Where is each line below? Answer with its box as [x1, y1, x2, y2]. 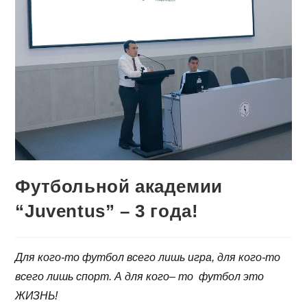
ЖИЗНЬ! [15, 290, 58, 302]
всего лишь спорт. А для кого [15, 271, 170, 283]
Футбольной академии [15, 176, 223, 197]
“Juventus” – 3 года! [15, 201, 199, 222]
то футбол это [175, 271, 265, 283]
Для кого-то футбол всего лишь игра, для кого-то [15, 251, 281, 264]
